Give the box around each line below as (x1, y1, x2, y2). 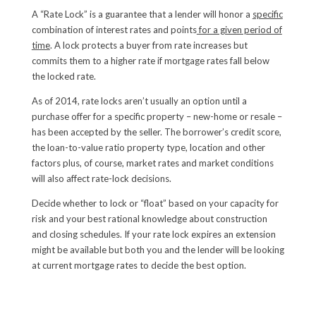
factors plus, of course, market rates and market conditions (31, 157, 274, 169)
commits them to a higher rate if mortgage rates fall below (31, 54, 269, 66)
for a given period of (196, 23, 282, 35)
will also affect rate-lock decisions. (31, 172, 171, 184)
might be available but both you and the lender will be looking (31, 243, 284, 255)
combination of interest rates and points (31, 23, 197, 35)
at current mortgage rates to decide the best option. (31, 259, 246, 271)
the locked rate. (31, 70, 96, 82)
